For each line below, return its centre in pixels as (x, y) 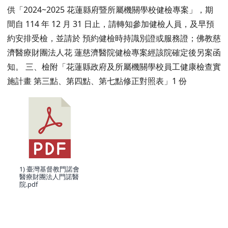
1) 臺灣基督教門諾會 (49, 169)
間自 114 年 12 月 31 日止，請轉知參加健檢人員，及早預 (111, 24)
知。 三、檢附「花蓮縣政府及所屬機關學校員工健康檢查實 (114, 66)
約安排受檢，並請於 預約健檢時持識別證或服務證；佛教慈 (114, 38)
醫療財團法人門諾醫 (49, 176)
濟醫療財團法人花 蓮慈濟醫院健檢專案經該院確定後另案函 (114, 52)
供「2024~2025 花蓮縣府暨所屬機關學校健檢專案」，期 (110, 9)
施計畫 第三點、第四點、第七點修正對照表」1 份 (97, 81)
